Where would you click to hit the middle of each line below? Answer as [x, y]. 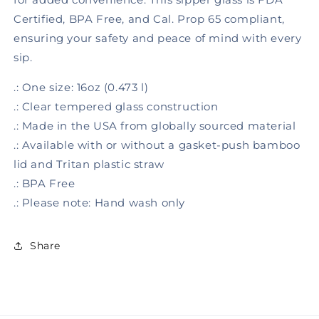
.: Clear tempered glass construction [116, 106]
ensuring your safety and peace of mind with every [158, 38]
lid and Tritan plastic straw [89, 164]
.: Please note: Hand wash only [99, 203]
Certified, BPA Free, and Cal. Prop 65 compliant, [149, 19]
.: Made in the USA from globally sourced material [155, 126]
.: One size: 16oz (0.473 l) [81, 87]
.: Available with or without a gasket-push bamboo [157, 145]
